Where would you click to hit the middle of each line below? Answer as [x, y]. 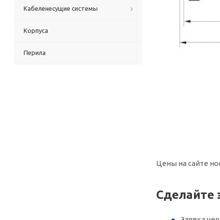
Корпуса [36, 30]
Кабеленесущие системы [61, 8]
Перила [35, 53]
